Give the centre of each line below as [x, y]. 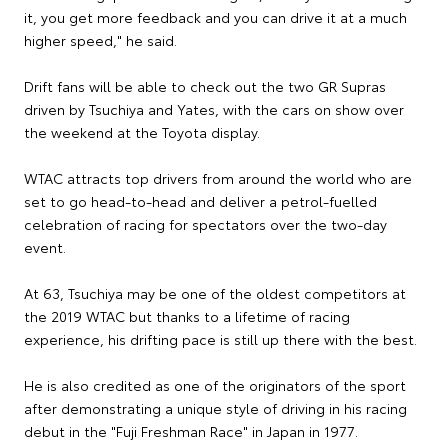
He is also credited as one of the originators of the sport [215, 385]
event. [45, 247]
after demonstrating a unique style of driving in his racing [215, 408]
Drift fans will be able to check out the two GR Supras [205, 86]
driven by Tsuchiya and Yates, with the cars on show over [214, 109]
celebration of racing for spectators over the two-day [205, 224]
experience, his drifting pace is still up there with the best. [220, 339]
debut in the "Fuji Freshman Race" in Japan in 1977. [191, 431]
